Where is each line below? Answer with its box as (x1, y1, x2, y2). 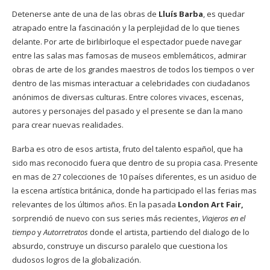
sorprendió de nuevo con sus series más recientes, (12, 212, 202, 224)
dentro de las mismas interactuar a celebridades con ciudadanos (12, 77, 250, 89)
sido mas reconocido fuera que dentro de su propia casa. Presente (12, 157, 258, 168)
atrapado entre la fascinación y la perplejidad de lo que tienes (12, 22, 240, 33)
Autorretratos (43, 226, 88, 237)
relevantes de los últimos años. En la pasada (12, 198, 178, 210)
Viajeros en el (202, 212, 245, 224)
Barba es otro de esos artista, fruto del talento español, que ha (12, 143, 243, 154)
